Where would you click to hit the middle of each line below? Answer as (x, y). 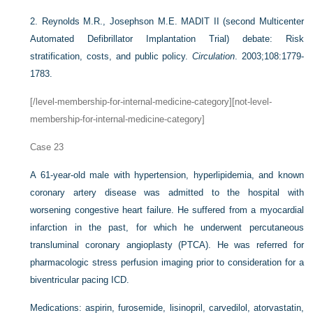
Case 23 (47, 147)
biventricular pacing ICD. (80, 279)
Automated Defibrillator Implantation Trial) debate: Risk (167, 38)
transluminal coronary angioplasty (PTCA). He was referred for (167, 245)
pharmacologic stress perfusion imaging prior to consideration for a (167, 262)
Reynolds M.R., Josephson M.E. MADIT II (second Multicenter (173, 21)
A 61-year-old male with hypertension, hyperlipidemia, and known (167, 175)
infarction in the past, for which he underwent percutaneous (167, 227)
